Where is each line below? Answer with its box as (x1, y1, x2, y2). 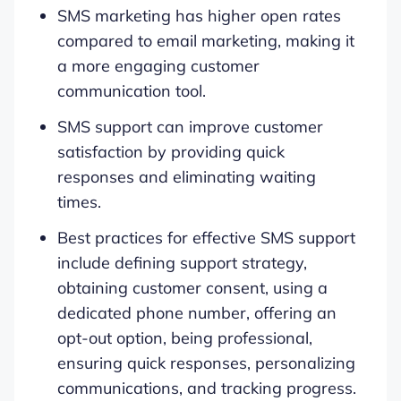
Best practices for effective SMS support (57, 226, 355, 248)
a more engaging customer (57, 55, 260, 76)
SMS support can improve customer (57, 115, 323, 137)
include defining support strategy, (57, 252, 307, 273)
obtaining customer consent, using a (57, 277, 328, 298)
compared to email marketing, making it (57, 30, 354, 51)
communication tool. (57, 80, 206, 101)
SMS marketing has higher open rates (57, 4, 341, 26)
